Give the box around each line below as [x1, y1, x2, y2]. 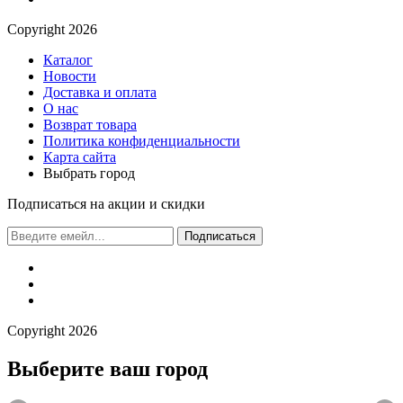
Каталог [43, 51, 93, 67]
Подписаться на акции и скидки [7, 195, 205, 211]
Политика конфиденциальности [43, 132, 240, 148]
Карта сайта [43, 148, 116, 165]
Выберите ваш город [7, 356, 208, 381]
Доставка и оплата [43, 84, 157, 100]
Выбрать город [43, 165, 135, 181]
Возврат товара [43, 116, 137, 132]
